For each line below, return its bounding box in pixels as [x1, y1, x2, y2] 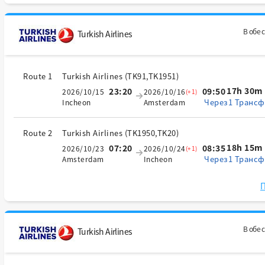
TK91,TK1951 [127, 70, 176, 82]
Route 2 [23, 127, 53, 138]
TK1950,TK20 [127, 127, 176, 138]
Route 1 [23, 70, 53, 82]
